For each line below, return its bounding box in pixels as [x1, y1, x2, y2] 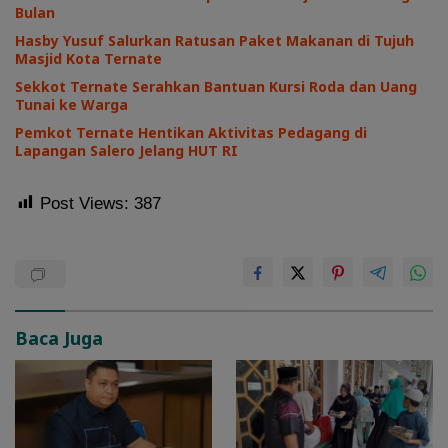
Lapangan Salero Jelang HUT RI [15, 140, 238, 160]
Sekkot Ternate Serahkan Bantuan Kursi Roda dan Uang [15, 76, 417, 96]
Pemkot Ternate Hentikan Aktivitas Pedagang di [15, 122, 367, 142]
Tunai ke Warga [15, 94, 128, 114]
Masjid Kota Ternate [15, 48, 162, 68]
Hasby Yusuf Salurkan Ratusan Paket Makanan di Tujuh [15, 30, 414, 50]
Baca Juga [15, 325, 103, 350]
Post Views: [40, 193, 129, 213]
